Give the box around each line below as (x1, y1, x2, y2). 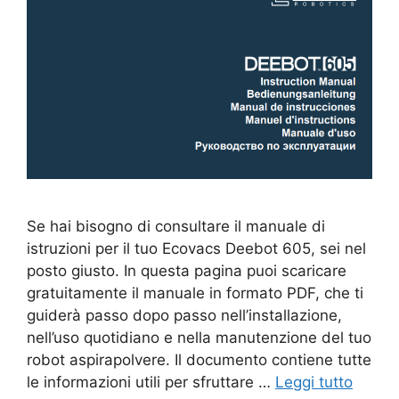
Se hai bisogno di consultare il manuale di (27, 217, 325, 236)
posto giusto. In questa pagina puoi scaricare (27, 262, 346, 281)
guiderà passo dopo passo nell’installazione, (27, 306, 342, 325)
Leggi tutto (275, 373, 353, 392)
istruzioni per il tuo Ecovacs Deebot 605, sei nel (27, 240, 366, 258)
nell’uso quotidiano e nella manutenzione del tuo (27, 329, 371, 347)
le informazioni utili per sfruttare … (27, 373, 275, 392)
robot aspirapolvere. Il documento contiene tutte (27, 351, 371, 370)
